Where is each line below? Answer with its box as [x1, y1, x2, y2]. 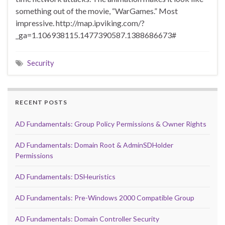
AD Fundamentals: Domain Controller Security [15, 214, 159, 223]
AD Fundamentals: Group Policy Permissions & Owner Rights [15, 120, 206, 129]
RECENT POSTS [15, 98, 67, 106]
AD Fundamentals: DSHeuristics [15, 172, 116, 181]
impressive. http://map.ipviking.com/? [16, 18, 145, 28]
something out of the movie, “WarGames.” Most [16, 6, 178, 16]
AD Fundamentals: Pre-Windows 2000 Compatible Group [15, 193, 194, 202]
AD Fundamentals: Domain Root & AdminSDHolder [15, 141, 173, 150]
